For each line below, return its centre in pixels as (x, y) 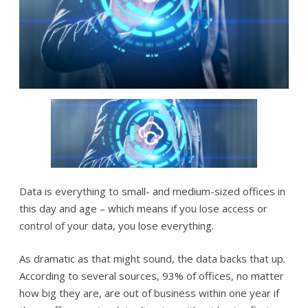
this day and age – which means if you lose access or (143, 209)
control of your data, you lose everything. (117, 226)
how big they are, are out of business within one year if (149, 293)
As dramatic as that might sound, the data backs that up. (152, 258)
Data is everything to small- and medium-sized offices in (152, 191)
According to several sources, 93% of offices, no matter (152, 275)
